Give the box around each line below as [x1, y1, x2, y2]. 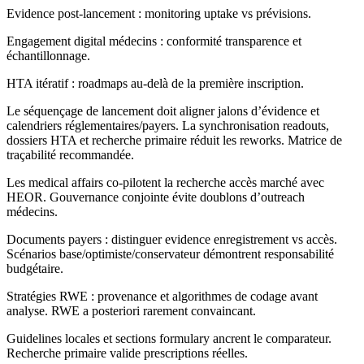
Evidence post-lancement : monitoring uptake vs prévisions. [6, 6, 311, 21]
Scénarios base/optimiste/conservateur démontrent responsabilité [6, 247, 334, 262]
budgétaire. [6, 262, 63, 276]
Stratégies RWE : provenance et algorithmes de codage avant [6, 289, 318, 304]
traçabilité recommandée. [6, 148, 134, 162]
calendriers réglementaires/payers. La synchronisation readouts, [6, 119, 329, 133]
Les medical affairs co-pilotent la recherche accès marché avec [6, 175, 324, 190]
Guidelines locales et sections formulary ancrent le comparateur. [6, 331, 331, 346]
